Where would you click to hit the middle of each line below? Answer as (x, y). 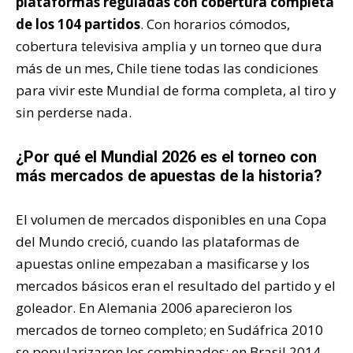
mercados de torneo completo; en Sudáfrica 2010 (169, 329)
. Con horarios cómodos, (215, 24)
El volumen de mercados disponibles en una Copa (171, 219)
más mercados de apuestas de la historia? (169, 175)
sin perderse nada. (74, 112)
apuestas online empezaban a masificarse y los (163, 263)
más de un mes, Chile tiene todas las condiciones (167, 68)
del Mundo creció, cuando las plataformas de (158, 241)
